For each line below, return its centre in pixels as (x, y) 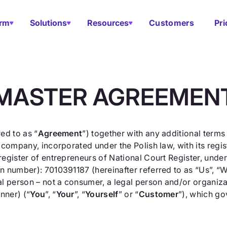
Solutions (49, 23)
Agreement (60, 133)
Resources (108, 23)
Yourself (102, 194)
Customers (172, 23)
